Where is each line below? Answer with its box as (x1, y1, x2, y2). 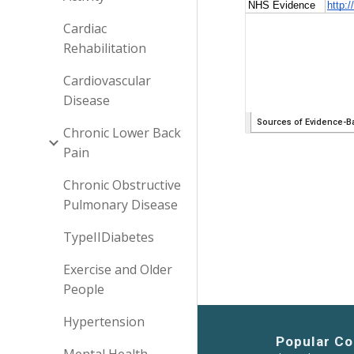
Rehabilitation (63, 40, 146, 57)
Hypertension (63, 313, 145, 330)
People (63, 281, 104, 298)
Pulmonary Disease (63, 196, 178, 213)
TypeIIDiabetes (63, 228, 154, 246)
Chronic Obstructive (63, 176, 181, 194)
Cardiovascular (63, 72, 151, 89)
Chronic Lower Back (63, 124, 181, 141)
